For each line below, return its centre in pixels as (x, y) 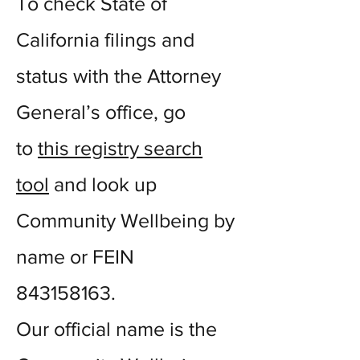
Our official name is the (117, 329)
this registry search (120, 148)
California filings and (105, 39)
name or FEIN (75, 256)
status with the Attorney (119, 76)
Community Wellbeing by (125, 220)
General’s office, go (101, 112)
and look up (103, 184)
